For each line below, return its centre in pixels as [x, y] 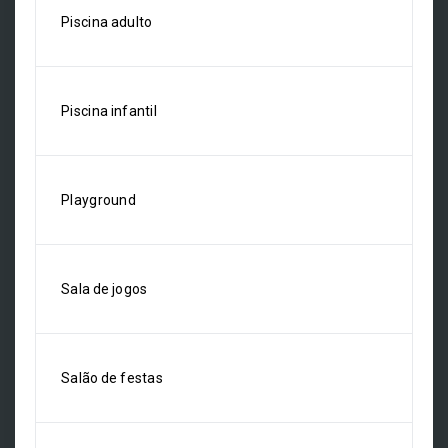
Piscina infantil [109, 111]
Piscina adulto [107, 22]
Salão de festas [112, 378]
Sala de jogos [104, 289]
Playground [98, 200]
